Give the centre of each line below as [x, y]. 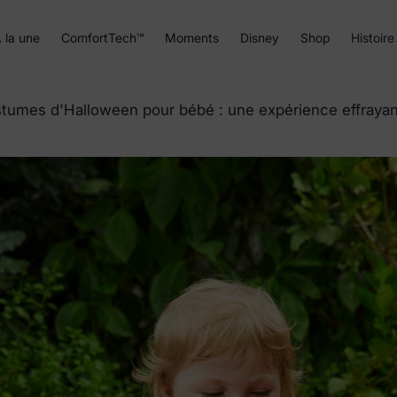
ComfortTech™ [102, 37]
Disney [260, 37]
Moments [192, 37]
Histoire [373, 37]
